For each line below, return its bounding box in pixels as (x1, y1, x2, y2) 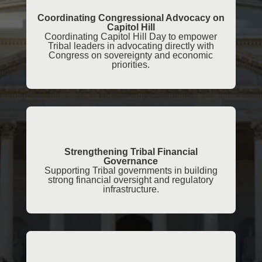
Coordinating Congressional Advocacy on (37, 13, 225, 23)
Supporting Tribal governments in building (44, 166, 218, 176)
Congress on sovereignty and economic (49, 50, 213, 61)
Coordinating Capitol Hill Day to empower (44, 32, 218, 42)
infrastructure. (102, 184, 159, 195)
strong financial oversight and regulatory (48, 175, 214, 185)
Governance (104, 156, 158, 167)
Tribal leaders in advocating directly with (47, 41, 214, 51)
